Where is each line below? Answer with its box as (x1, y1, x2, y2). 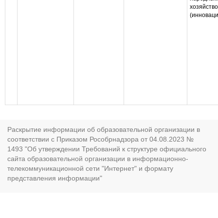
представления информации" (7, 174, 102, 182)
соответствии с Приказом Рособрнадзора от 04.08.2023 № (7, 135, 194, 143)
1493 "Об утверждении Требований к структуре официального (7, 145, 206, 153)
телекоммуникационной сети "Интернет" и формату (7, 164, 173, 172)
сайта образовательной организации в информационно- (7, 155, 188, 163)
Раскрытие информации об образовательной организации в (7, 126, 200, 133)
